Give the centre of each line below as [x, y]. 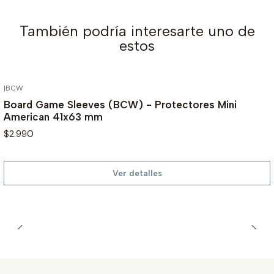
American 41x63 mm [53, 117]
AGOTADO [238, 89]
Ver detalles [137, 173]
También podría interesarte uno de [137, 31]
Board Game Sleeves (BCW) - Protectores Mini [120, 105]
